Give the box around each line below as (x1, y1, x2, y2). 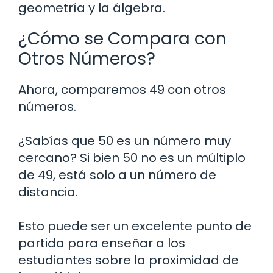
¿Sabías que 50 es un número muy (18, 132, 231, 149)
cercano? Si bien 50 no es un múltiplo (18, 149, 246, 166)
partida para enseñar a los (18, 234, 185, 252)
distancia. (18, 183, 78, 200)
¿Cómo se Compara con (18, 26, 227, 51)
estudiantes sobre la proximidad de (18, 251, 239, 269)
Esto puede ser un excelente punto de (18, 217, 252, 235)
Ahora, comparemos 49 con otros (18, 80, 226, 98)
